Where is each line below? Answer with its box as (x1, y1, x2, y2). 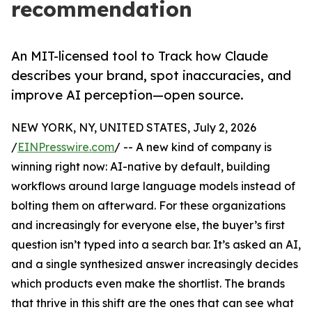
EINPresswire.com (17, 140, 114, 155)
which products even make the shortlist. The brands (11, 276, 285, 291)
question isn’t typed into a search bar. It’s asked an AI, (11, 237, 301, 252)
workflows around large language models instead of (11, 179, 295, 194)
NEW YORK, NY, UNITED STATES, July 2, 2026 (11, 120, 256, 135)
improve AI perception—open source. (11, 87, 244, 103)
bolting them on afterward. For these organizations (11, 198, 286, 213)
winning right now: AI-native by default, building (11, 159, 270, 174)
